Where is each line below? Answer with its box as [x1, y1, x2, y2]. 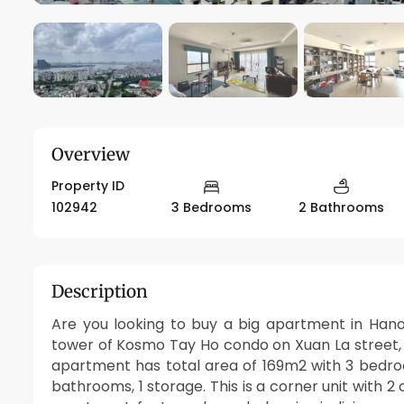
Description [51, 280, 148, 303]
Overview [51, 142, 130, 165]
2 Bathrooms [298, 198, 385, 217]
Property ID [51, 176, 124, 195]
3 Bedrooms [171, 198, 252, 217]
